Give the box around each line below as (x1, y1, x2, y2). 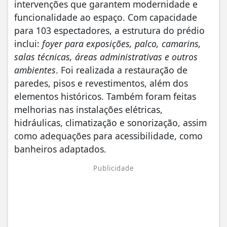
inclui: (14, 37, 42, 50)
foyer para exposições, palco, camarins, (42, 37, 201, 50)
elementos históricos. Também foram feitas (14, 90, 196, 102)
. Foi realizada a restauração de (56, 63, 187, 76)
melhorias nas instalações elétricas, (14, 103, 163, 116)
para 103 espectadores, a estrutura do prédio (14, 24, 205, 36)
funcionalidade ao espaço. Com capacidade (14, 11, 197, 23)
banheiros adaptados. (14, 142, 109, 155)
